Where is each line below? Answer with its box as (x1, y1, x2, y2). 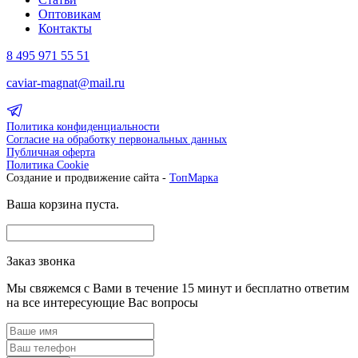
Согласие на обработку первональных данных (6, 133, 227, 145)
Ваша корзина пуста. (6, 197, 119, 211)
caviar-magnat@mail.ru (6, 76, 125, 89)
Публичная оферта (6, 146, 95, 158)
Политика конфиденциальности (6, 121, 160, 133)
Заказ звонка (6, 254, 75, 268)
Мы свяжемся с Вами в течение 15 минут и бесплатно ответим (6, 281, 349, 295)
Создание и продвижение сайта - (6, 172, 169, 184)
